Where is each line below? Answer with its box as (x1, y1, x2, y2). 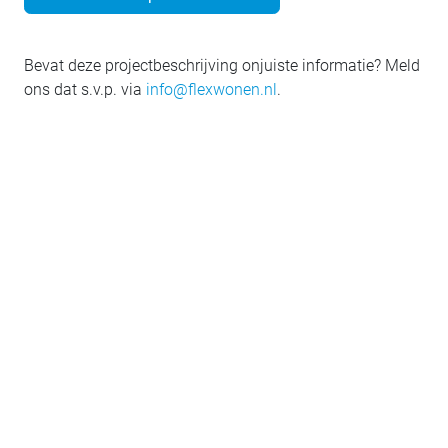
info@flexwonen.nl (146, 79, 277, 99)
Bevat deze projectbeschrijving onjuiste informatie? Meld (24, 55, 420, 75)
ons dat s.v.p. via (24, 79, 146, 99)
